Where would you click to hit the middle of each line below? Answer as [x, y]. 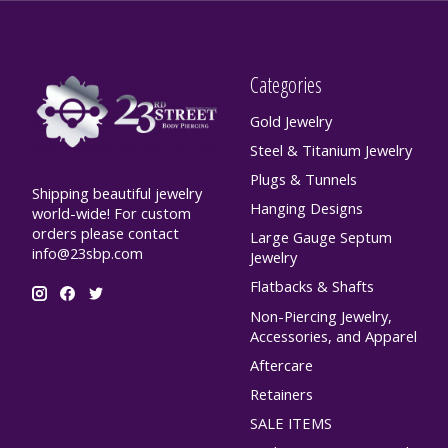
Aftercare [281, 364]
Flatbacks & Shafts [311, 286]
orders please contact [105, 233]
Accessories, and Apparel [333, 335]
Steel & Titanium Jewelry [330, 149]
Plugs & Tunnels [303, 178]
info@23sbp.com [87, 253]
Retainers [281, 393]
